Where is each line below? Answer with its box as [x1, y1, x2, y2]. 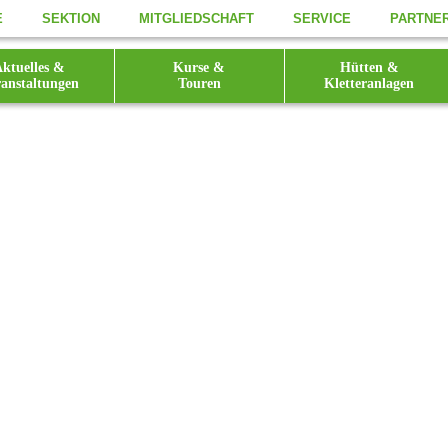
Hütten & [339, 60, 399, 75]
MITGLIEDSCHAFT [138, 11, 254, 26]
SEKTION [41, 11, 100, 26]
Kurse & [173, 60, 226, 75]
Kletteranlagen [324, 76, 415, 91]
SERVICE [292, 11, 351, 26]
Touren [177, 76, 221, 91]
